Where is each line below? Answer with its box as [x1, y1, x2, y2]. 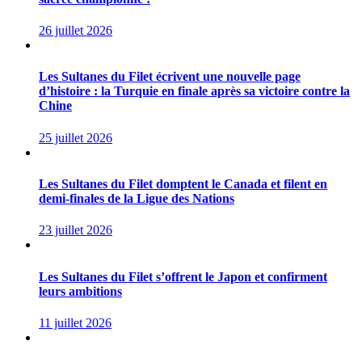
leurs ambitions [39, 284, 122, 298]
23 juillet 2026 [39, 223, 112, 238]
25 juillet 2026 [39, 130, 112, 145]
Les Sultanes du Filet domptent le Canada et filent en [39, 177, 327, 192]
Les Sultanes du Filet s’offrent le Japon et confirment [39, 269, 327, 284]
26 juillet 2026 [39, 23, 112, 38]
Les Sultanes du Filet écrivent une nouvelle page [39, 69, 301, 84]
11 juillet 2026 [39, 315, 112, 330]
